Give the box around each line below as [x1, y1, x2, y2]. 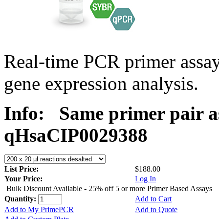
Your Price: [4, 174, 43, 183]
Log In [135, 174, 156, 183]
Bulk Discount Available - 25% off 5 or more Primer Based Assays [6, 184, 212, 193]
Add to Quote [135, 205, 177, 214]
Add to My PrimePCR [4, 205, 74, 214]
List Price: [4, 164, 41, 173]
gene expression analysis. [4, 72, 198, 94]
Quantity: [4, 194, 38, 203]
